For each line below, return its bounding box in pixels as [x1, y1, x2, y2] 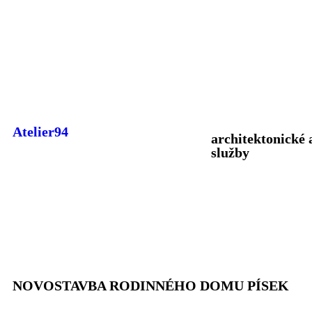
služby [211, 145, 249, 160]
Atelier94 [13, 124, 68, 139]
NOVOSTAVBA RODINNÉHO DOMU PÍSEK [13, 278, 289, 293]
